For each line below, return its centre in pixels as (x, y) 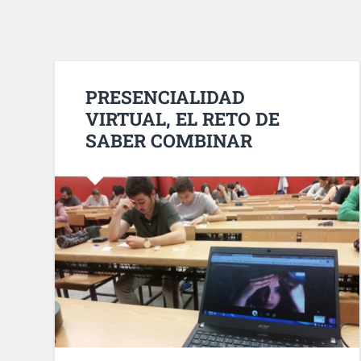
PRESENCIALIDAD (166, 96)
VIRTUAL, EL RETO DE (183, 118)
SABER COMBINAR (169, 140)
